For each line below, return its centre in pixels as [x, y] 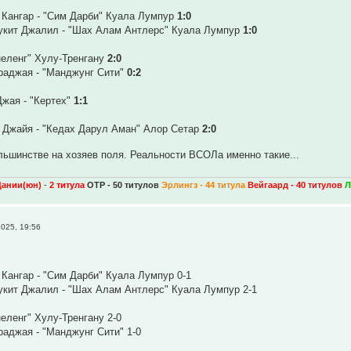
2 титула [67, 185]
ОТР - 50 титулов [125, 185]
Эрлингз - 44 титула [205, 185]
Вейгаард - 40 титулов [295, 185]
